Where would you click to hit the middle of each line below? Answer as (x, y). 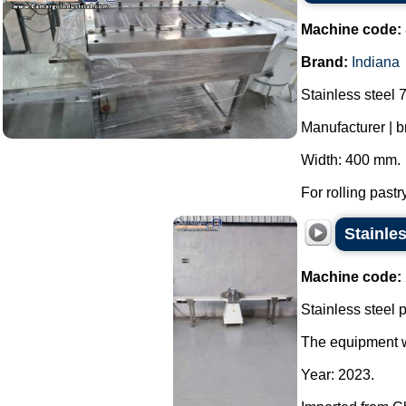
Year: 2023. (338, 375)
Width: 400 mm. (351, 160)
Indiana (376, 62)
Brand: (324, 62)
